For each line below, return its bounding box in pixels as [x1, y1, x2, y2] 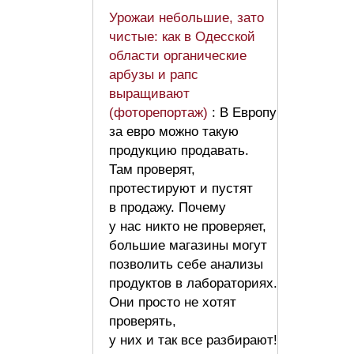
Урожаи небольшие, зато [109, 9, 264, 25]
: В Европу [212, 104, 277, 120]
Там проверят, [109, 161, 195, 177]
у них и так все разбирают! [109, 332, 277, 348]
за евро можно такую [109, 123, 239, 139]
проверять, [109, 313, 176, 329]
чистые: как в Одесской [109, 28, 255, 44]
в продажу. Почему [109, 199, 226, 215]
